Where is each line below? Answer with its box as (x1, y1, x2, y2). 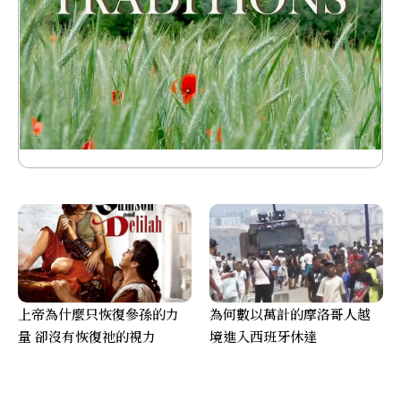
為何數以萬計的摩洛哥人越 (209, 304, 371, 324)
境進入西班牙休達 (209, 327, 317, 346)
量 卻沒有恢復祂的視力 (18, 327, 156, 346)
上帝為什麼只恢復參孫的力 (18, 304, 179, 324)
